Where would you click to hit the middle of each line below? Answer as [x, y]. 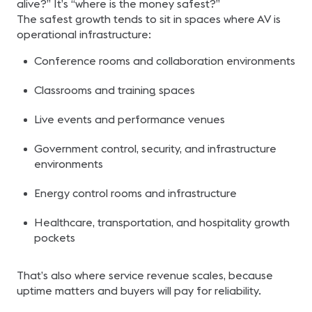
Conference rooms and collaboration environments [164, 61]
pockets [54, 237]
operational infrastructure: [84, 34]
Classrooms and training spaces [114, 90]
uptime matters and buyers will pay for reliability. [139, 290]
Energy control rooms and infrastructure [135, 193]
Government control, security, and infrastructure [155, 148]
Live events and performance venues [129, 119]
